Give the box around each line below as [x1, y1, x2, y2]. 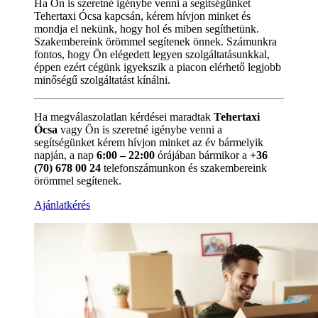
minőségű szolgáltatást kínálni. [34, 73, 170, 86]
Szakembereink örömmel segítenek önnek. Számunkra [34, 35, 277, 48]
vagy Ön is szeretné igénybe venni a [57, 123, 222, 136]
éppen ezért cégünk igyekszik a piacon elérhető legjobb [34, 60, 281, 73]
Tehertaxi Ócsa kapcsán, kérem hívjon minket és [34, 9, 251, 22]
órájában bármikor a [155, 148, 250, 161]
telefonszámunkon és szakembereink [101, 161, 267, 174]
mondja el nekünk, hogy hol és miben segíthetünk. [34, 22, 259, 35]
